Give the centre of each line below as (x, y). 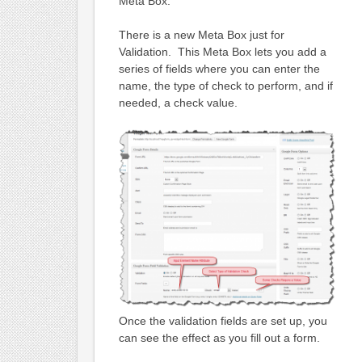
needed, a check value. (178, 103)
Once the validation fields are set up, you (223, 320)
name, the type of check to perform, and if (225, 86)
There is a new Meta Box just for (201, 35)
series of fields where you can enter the (219, 69)
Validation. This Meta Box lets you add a (222, 52)
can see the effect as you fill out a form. (219, 337)
